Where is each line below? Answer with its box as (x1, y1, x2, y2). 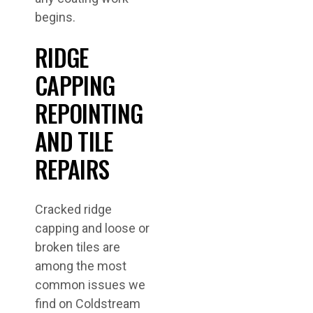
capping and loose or (35, 221, 150, 236)
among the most (35, 259, 126, 274)
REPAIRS (35, 151, 110, 187)
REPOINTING (35, 95, 143, 131)
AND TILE (35, 123, 113, 159)
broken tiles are (35, 240, 120, 255)
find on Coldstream (35, 296, 140, 312)
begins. (35, 10, 75, 25)
